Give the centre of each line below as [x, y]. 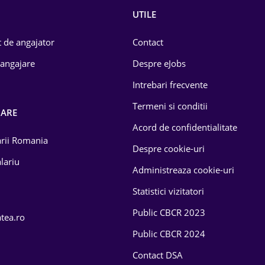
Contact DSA [158, 255]
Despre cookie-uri [169, 148]
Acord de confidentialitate [185, 127]
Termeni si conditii [170, 106]
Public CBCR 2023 [169, 212]
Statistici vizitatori [168, 191]
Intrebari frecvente [170, 85]
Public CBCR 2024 [169, 234]
